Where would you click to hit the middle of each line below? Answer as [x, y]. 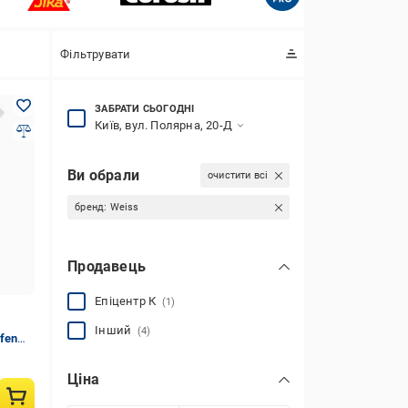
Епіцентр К [128, 301]
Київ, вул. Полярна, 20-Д [163, 125]
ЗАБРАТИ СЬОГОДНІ [145, 109]
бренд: [92, 207]
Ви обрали [103, 175]
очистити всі [238, 175]
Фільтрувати [96, 54]
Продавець [107, 266]
